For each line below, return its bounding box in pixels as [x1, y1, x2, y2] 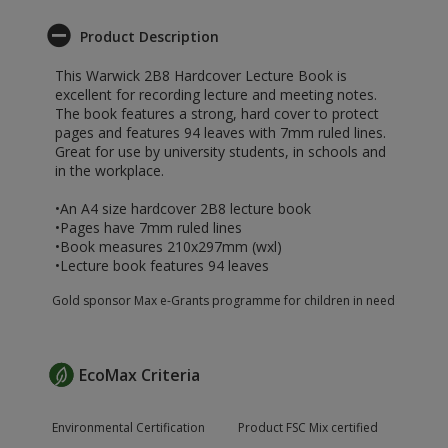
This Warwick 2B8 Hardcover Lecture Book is [55, 66, 347, 85]
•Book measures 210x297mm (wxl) [55, 237, 282, 256]
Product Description [80, 27, 219, 46]
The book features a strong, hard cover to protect [55, 104, 379, 123]
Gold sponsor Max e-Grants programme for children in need [52, 292, 395, 309]
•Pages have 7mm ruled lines [55, 218, 242, 237]
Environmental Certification [52, 419, 205, 436]
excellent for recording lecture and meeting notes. [55, 85, 377, 104]
